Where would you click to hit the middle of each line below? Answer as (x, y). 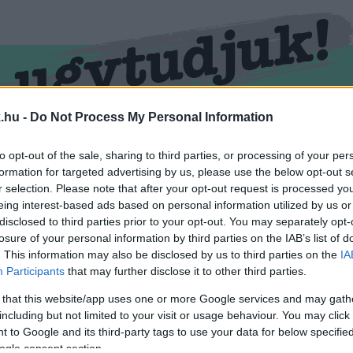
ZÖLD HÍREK (230, 138)
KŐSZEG (83, 138)
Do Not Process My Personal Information (152, 117)
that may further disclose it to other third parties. (186, 271)
